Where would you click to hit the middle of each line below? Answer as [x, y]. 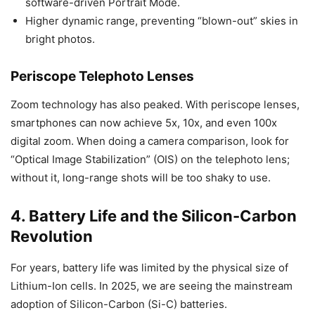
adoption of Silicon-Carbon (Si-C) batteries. [119, 304]
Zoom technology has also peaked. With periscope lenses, [155, 104]
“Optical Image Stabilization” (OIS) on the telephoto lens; [150, 159]
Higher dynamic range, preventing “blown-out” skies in [162, 21]
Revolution [52, 236]
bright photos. [60, 39]
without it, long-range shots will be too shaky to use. [141, 178]
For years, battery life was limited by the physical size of [149, 268]
